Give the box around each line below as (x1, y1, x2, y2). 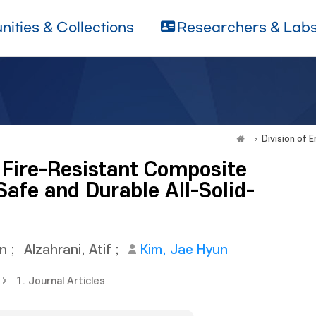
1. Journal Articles (16, 275, 105, 287)
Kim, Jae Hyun (140, 243, 228, 257)
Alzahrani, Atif (24, 243, 111, 257)
